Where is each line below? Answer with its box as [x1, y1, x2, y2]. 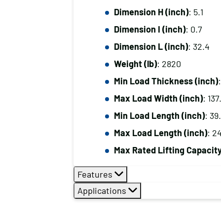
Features [77, 169, 114, 180]
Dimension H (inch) [113, 6, 188, 17]
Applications [77, 185, 128, 196]
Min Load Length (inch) [113, 110, 205, 121]
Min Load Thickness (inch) [113, 75, 218, 86]
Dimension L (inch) [113, 41, 188, 52]
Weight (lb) [113, 58, 157, 69]
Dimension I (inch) [113, 24, 185, 35]
